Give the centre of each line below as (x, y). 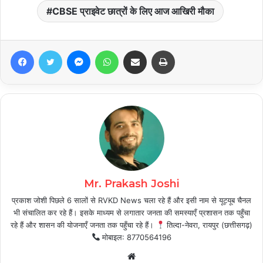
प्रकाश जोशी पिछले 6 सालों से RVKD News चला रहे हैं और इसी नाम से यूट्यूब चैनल (131, 200)
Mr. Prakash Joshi (131, 183)
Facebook (51, 50)
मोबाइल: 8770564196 (136, 237)
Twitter (75, 50)
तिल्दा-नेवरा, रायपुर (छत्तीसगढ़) (209, 225)
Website (152, 255)
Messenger (111, 50)
